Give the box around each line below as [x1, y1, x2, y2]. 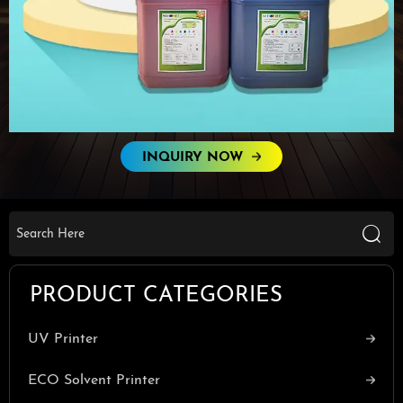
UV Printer [28, 331, 98, 346]
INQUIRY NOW [142, 151, 243, 165]
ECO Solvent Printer [28, 372, 160, 388]
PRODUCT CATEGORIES [30, 284, 283, 307]
